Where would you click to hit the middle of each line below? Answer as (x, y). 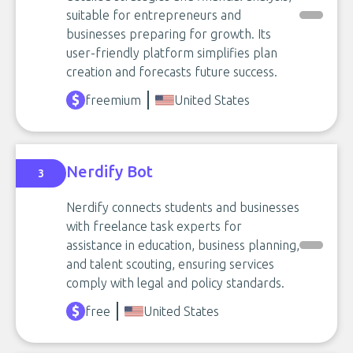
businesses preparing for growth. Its (169, 34)
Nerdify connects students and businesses (183, 207)
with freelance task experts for (154, 226)
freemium (113, 100)
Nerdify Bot (110, 171)
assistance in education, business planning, (183, 245)
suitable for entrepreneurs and (154, 15)
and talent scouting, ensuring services (170, 264)
